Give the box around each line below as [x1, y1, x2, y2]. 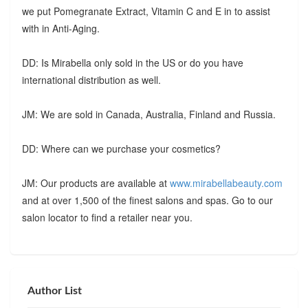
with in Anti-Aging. [21, 21, 100, 35]
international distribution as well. [21, 72, 161, 87]
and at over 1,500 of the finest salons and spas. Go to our [21, 192, 273, 207]
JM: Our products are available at [21, 175, 170, 190]
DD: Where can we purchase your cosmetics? [21, 141, 221, 155]
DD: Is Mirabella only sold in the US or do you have [21, 55, 243, 69]
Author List [27, 285, 82, 297]
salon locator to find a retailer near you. [21, 210, 192, 224]
